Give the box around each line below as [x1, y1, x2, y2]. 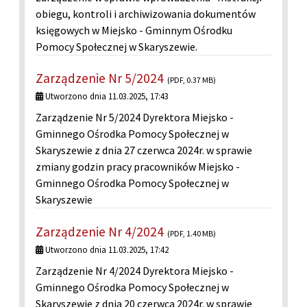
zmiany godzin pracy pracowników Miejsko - [36, 160, 240, 174]
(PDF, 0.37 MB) [167, 74, 216, 85]
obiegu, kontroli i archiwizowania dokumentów [36, 6, 256, 21]
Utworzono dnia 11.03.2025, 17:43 [43, 90, 169, 101]
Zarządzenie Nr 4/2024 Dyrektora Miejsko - [36, 264, 234, 278]
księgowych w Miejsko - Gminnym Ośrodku [36, 23, 232, 37]
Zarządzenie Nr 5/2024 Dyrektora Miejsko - [36, 110, 234, 125]
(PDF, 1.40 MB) [167, 228, 216, 238]
